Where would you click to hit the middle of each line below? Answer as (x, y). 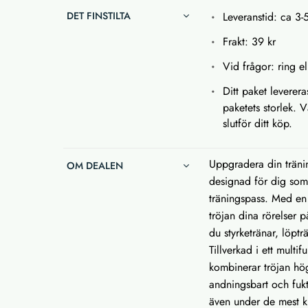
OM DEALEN (95, 166)
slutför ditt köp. (258, 124)
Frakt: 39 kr (250, 42)
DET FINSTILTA (99, 16)
